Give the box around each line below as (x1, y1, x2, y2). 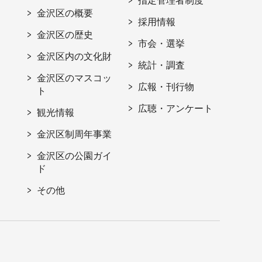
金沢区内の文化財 (37, 51, 112, 61)
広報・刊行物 (138, 81, 195, 92)
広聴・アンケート (138, 103, 213, 113)
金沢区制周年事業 (37, 129, 112, 139)
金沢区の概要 (37, 8, 94, 18)
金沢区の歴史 (37, 29, 94, 40)
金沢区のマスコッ (37, 73, 112, 83)
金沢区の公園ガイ (37, 150, 112, 161)
